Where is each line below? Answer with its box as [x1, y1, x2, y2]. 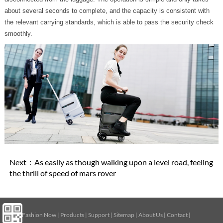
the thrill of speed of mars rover [9, 168, 116, 178]
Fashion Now [22, 211, 57, 219]
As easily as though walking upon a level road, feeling [34, 157, 213, 167]
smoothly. [4, 29, 32, 37]
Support [88, 211, 110, 219]
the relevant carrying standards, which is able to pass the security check [4, 18, 214, 26]
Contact [167, 211, 188, 219]
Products [60, 211, 85, 219]
